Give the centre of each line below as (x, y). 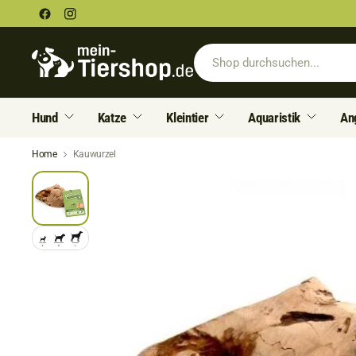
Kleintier (188, 118)
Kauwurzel (94, 154)
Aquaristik (275, 118)
